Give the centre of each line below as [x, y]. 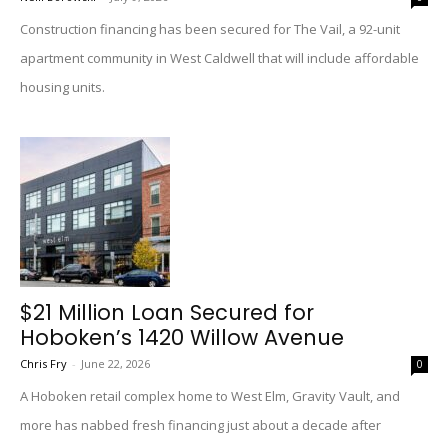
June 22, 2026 [115, 363]
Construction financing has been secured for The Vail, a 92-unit [210, 29]
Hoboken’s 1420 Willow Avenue [182, 337]
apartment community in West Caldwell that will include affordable [219, 58]
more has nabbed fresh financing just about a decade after [200, 425]
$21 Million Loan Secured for [167, 312]
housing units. [62, 87]
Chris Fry [43, 363]
